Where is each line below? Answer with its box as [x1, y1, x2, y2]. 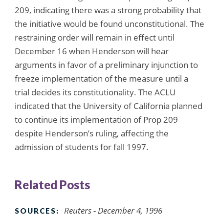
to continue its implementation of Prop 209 [15, 113, 178, 125]
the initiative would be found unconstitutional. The [15, 18, 204, 29]
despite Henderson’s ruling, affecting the [15, 127, 169, 139]
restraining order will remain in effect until [15, 31, 175, 43]
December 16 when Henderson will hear [15, 45, 169, 57]
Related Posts [15, 177, 90, 192]
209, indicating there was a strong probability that [15, 4, 201, 16]
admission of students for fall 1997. [15, 141, 149, 153]
